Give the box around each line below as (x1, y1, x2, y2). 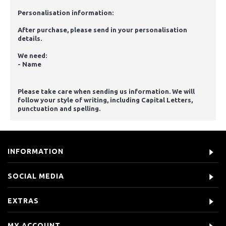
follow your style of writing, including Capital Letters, (18, 96, 193, 103)
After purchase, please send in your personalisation (18, 26, 187, 33)
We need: (18, 51, 47, 59)
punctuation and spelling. (18, 104, 100, 112)
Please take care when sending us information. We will (18, 87, 195, 95)
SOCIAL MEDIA (8, 172, 64, 180)
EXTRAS (8, 196, 39, 205)
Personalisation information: (18, 9, 114, 16)
